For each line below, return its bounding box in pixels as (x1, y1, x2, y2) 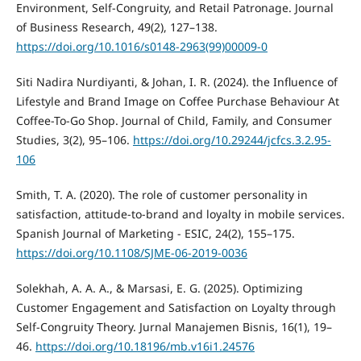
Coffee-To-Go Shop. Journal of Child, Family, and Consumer (15, 113, 332, 129)
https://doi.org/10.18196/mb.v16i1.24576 (35, 338, 255, 355)
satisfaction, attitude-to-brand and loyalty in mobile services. (15, 206, 345, 222)
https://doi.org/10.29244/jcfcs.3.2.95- (132, 132, 331, 148)
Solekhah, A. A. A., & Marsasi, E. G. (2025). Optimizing (15, 280, 303, 297)
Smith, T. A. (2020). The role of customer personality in (15, 187, 308, 203)
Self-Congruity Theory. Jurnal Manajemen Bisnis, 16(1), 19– (15, 319, 332, 335)
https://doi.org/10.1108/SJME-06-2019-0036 (15, 245, 247, 261)
